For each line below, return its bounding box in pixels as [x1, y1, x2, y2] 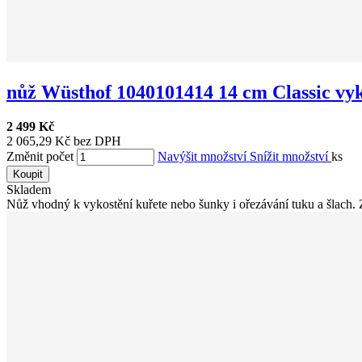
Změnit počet [6, 149, 74, 163]
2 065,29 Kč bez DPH [6, 133, 121, 148]
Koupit [13, 167, 43, 180]
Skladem [6, 182, 51, 196]
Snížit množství [250, 149, 331, 163]
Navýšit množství [158, 149, 250, 163]
